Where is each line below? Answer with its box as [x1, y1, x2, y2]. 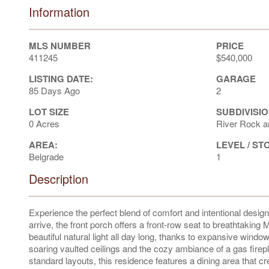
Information [29, 2, 89, 20]
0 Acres [29, 116, 59, 130]
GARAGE [216, 71, 256, 85]
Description [29, 169, 88, 187]
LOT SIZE [29, 104, 69, 118]
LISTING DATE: [29, 71, 93, 85]
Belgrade [29, 150, 64, 163]
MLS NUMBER [29, 38, 91, 52]
